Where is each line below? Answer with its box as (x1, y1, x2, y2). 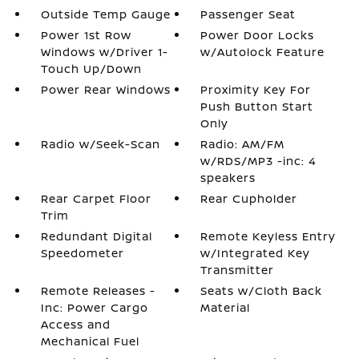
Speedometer (40, 245, 124, 260)
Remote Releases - (40, 283, 155, 298)
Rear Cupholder (200, 191, 298, 206)
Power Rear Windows (40, 82, 171, 97)
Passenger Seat (200, 6, 296, 22)
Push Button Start (200, 99, 314, 114)
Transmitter (200, 262, 275, 277)
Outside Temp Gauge (40, 6, 171, 22)
